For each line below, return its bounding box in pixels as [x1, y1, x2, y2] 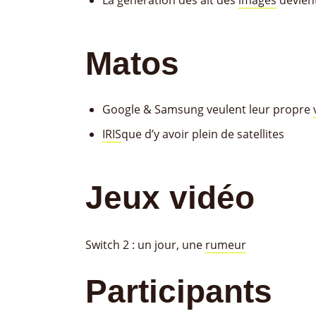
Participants [85, 273, 272, 310]
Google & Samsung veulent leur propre [102, 102, 313, 117]
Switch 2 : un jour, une [85, 237, 205, 253]
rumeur [205, 237, 246, 253]
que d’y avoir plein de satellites [121, 126, 284, 142]
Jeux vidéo [85, 179, 255, 216]
